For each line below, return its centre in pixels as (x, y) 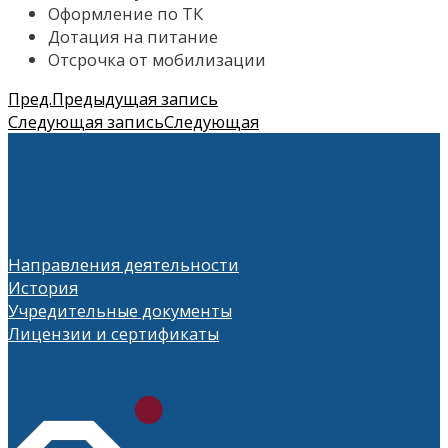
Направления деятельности (123, 265)
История (43, 288)
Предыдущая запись (135, 99)
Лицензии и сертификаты (113, 334)
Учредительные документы (120, 311)
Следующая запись (86, 122)
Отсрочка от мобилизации (157, 60)
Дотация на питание (133, 37)
